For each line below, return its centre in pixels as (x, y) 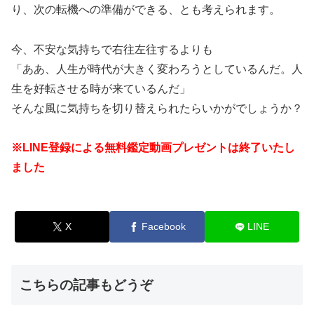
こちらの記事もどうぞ (86, 285)
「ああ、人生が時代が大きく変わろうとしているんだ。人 (157, 69)
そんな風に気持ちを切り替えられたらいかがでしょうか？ (157, 108)
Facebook (163, 227)
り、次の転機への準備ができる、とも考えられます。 (146, 9)
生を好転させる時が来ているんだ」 (101, 88)
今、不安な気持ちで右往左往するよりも (112, 49)
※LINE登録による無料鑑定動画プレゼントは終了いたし (153, 148)
